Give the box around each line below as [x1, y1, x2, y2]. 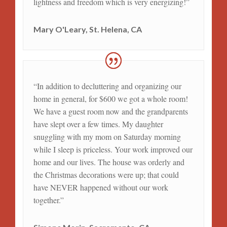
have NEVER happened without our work [33, 182, 168, 193]
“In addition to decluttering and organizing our [33, 81, 181, 92]
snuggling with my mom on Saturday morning [33, 131, 181, 142]
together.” [33, 195, 64, 206]
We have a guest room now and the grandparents [33, 106, 188, 117]
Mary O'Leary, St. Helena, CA [33, 24, 142, 34]
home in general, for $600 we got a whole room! [33, 93, 188, 104]
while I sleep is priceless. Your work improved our [33, 144, 193, 155]
